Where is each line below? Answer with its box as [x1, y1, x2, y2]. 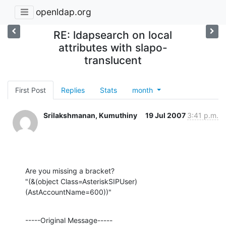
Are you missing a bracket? [25, 166, 115, 175]
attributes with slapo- [58, 41, 167, 54]
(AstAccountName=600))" [25, 187, 111, 196]
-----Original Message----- [25, 215, 112, 224]
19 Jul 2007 [145, 110, 187, 120]
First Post [15, 85, 46, 94]
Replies [61, 85, 85, 94]
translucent [84, 53, 142, 67]
